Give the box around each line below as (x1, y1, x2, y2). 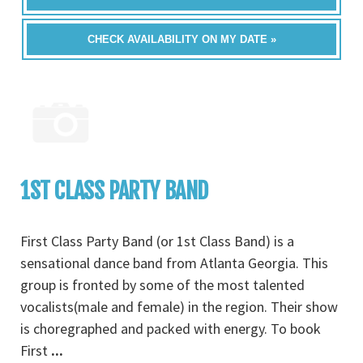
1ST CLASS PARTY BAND (20, 177, 208, 205)
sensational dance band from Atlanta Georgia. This (20, 254, 328, 272)
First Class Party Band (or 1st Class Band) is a (20, 232, 294, 250)
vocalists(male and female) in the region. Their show (20, 297, 338, 316)
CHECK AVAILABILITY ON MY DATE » (87, 33, 276, 45)
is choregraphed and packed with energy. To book (20, 319, 321, 338)
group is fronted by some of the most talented (20, 275, 305, 294)
